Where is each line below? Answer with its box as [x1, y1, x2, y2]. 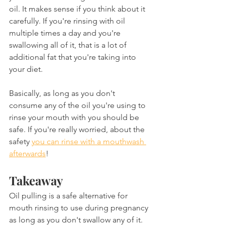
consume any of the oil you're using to [9, 100, 148, 110]
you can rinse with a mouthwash [32, 137, 146, 147]
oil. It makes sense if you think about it [9, 4, 147, 14]
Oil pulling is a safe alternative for [9, 191, 130, 201]
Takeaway [9, 172, 63, 189]
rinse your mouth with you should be [9, 113, 141, 123]
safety [9, 137, 32, 147]
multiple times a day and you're [9, 28, 123, 38]
